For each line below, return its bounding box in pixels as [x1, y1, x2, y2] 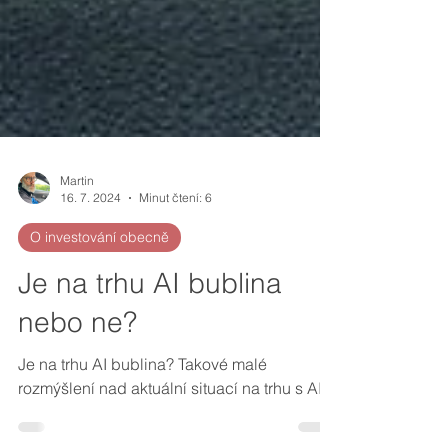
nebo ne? [18, 349, 137, 383]
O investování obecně [30, 272, 169, 290]
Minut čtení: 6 [139, 234, 212, 249]
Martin [60, 217, 94, 232]
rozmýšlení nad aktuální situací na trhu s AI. [18, 422, 326, 442]
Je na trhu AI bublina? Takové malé [18, 398, 267, 418]
